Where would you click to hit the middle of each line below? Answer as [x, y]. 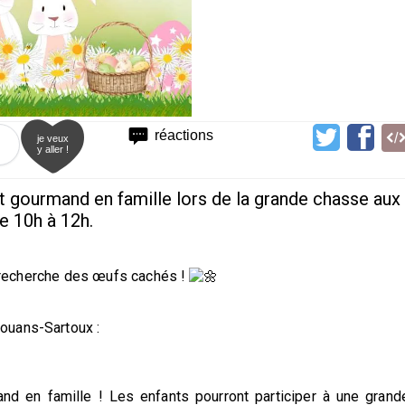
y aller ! [53, 149]
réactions [184, 135]
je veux [53, 138]
